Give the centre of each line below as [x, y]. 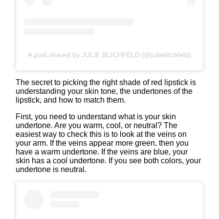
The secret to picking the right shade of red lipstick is [106, 82]
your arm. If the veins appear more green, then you [102, 143]
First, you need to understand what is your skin [96, 116]
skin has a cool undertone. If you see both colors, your [108, 160]
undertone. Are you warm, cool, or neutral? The [97, 125]
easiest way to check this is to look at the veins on [101, 134]
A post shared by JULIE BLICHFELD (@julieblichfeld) [109, 55]
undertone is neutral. [51, 169]
